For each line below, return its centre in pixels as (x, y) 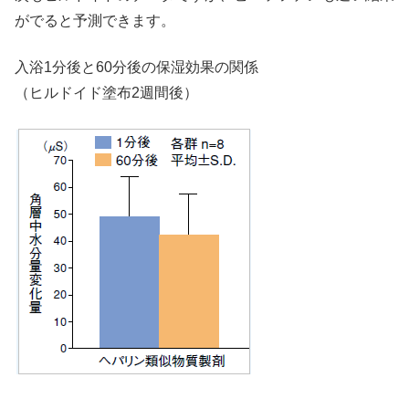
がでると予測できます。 (95, 21)
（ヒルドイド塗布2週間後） (106, 92)
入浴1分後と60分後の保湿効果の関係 (136, 67)
